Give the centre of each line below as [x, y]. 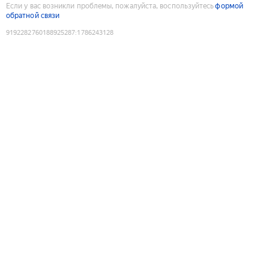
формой [229, 6]
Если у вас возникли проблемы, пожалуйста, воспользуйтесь [110, 6]
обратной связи [33, 15]
